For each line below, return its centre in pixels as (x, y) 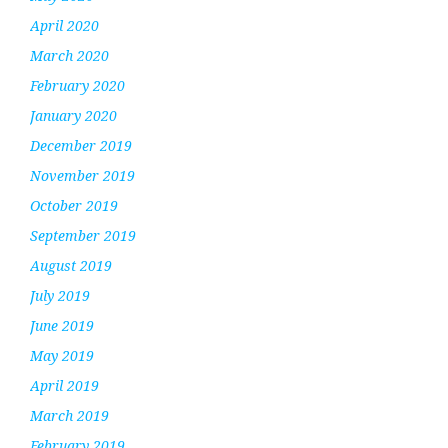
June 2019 (62, 326)
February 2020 (77, 86)
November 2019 (82, 176)
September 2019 (83, 236)
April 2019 (64, 386)
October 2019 (74, 206)
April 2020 (64, 26)
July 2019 (60, 296)
